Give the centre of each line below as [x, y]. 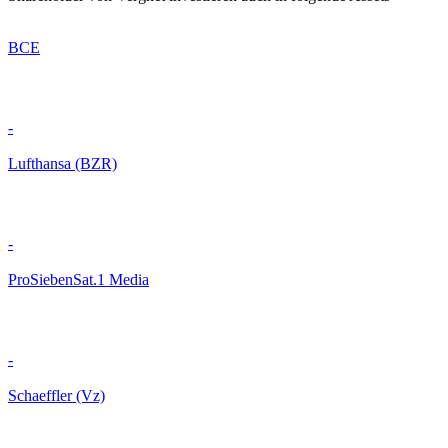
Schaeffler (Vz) [56, 396]
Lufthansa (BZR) [62, 164]
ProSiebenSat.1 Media [78, 280]
